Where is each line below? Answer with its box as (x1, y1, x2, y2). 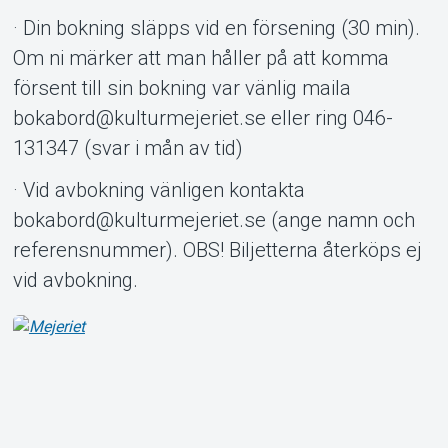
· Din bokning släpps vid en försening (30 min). (12, 15, 420, 40)
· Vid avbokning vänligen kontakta (12, 177, 305, 202)
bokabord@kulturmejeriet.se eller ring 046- (12, 105, 393, 130)
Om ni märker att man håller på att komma (12, 45, 389, 70)
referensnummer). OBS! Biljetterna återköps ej (12, 237, 422, 262)
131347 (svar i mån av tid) (12, 135, 243, 160)
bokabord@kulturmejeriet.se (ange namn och (12, 207, 415, 232)
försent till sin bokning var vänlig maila (12, 75, 351, 100)
